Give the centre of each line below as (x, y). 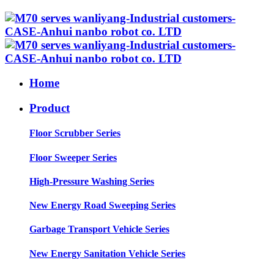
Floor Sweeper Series (73, 157)
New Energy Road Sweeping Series (102, 206)
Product (50, 108)
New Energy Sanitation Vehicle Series (107, 253)
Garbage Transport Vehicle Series (99, 229)
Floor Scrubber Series (75, 133)
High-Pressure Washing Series (92, 181)
